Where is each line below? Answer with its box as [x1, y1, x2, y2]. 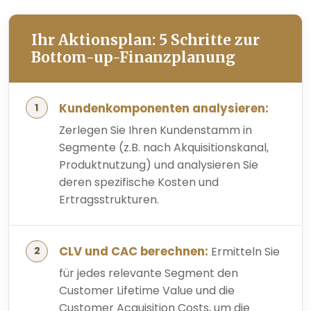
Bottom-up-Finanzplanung [31, 47, 235, 67]
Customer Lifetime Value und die [59, 283, 235, 299]
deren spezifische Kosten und [59, 174, 219, 190]
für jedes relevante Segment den [59, 265, 238, 282]
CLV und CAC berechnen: [59, 242, 208, 260]
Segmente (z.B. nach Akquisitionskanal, [59, 139, 269, 155]
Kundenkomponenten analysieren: [59, 99, 269, 117]
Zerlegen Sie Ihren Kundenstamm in [59, 121, 252, 138]
